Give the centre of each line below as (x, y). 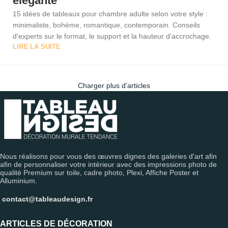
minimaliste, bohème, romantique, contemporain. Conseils (106, 25)
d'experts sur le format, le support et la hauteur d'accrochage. (112, 36)
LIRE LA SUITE (37, 47)
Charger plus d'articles (114, 85)
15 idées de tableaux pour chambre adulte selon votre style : (110, 13)
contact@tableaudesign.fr (47, 199)
